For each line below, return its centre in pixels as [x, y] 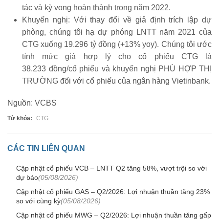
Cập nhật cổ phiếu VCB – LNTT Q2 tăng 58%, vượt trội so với [111, 168]
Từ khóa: [20, 118]
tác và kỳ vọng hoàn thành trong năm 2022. [96, 7]
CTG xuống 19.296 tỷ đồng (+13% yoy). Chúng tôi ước [117, 44]
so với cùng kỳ [38, 201]
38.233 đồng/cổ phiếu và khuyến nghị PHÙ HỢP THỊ [117, 68]
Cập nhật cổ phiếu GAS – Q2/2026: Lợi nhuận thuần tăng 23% [113, 191]
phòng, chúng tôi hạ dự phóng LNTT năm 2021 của [117, 32]
